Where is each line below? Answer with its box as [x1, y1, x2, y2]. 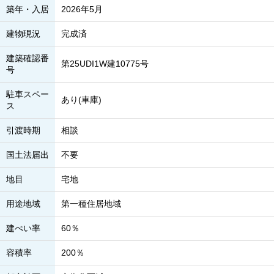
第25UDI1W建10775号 [61, 59, 149, 68]
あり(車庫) [61, 95, 102, 105]
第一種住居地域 [61, 199, 121, 209]
